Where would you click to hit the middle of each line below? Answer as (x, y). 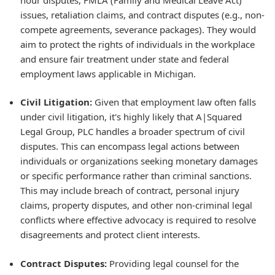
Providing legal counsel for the (173, 263)
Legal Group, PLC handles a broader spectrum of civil (133, 131)
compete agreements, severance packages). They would (138, 29)
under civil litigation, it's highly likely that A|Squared (131, 117)
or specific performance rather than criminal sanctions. (136, 176)
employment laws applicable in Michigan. (108, 73)
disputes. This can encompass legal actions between (130, 146)
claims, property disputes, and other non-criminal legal (136, 205)
